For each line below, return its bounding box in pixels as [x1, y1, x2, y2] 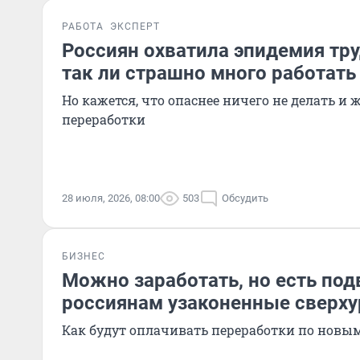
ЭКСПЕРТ [110, 21, 160, 32]
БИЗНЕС [62, 251, 105, 262]
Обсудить [222, 192, 268, 204]
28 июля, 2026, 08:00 [62, 192, 160, 204]
